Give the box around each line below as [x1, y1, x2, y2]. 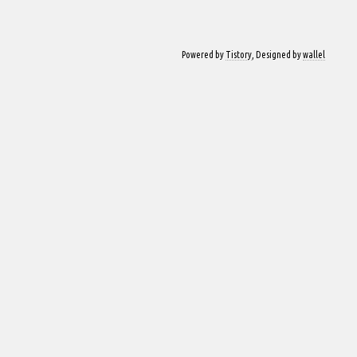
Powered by [182, 49, 226, 60]
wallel [303, 49, 326, 60]
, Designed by [252, 49, 304, 60]
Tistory [226, 49, 253, 60]
